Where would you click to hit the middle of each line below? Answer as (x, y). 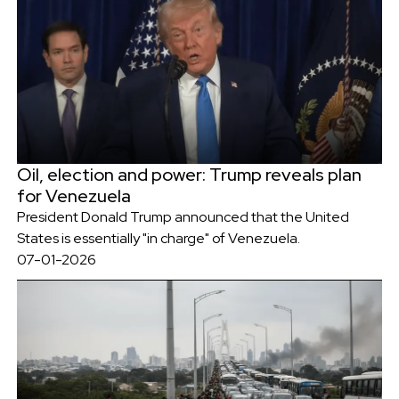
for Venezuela (73, 196)
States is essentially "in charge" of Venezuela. (158, 239)
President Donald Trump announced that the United (183, 217)
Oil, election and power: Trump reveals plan (189, 175)
